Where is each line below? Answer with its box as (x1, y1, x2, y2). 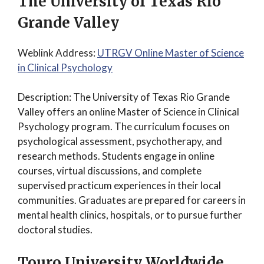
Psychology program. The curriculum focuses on (18, 120, 230, 133)
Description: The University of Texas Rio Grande (18, 91, 230, 103)
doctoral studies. (18, 223, 93, 236)
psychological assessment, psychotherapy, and (18, 135, 222, 147)
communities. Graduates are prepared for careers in (18, 194, 246, 206)
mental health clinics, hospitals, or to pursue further (18, 209, 242, 221)
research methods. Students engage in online (18, 150, 214, 162)
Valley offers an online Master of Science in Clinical (18, 105, 239, 118)
